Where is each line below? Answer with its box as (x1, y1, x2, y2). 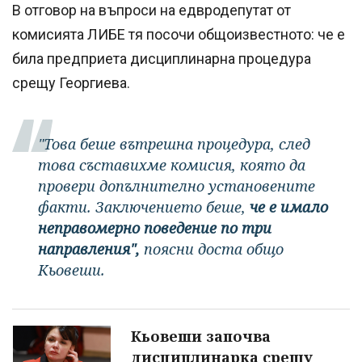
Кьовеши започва (131, 326, 271, 346)
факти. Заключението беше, (38, 196, 250, 217)
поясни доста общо (144, 238, 284, 259)
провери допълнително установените (38, 175, 315, 196)
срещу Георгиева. (12, 74, 130, 91)
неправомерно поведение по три (38, 217, 271, 238)
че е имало (250, 196, 328, 217)
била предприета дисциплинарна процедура (12, 49, 311, 67)
